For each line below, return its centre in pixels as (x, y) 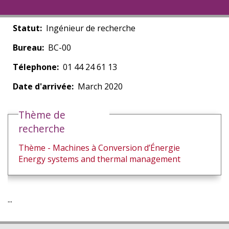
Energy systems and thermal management (99, 159)
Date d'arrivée (42, 86)
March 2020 (100, 86)
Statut (26, 28)
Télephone (35, 67)
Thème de (42, 115)
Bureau (27, 48)
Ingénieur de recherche (91, 28)
